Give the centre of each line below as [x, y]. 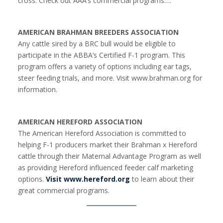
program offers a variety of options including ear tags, [105, 67]
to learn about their [162, 179]
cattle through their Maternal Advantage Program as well [110, 156]
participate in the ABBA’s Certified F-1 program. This [102, 55]
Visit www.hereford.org [88, 179]
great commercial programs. [64, 190]
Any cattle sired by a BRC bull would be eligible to [97, 44]
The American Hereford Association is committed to [102, 133]
